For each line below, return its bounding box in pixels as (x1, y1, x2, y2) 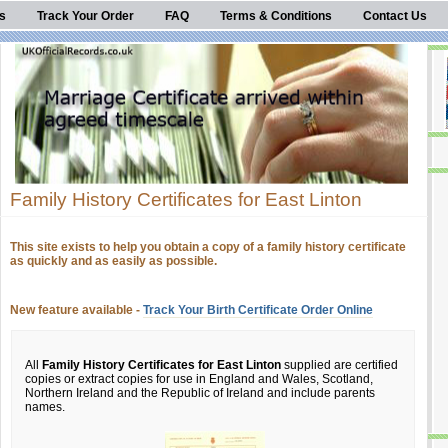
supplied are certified (281, 358, 398, 372)
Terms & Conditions (220, 9, 332, 23)
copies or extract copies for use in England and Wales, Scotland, (25, 372, 373, 386)
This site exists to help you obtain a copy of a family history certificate (10, 240, 406, 254)
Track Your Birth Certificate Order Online (143, 303, 373, 317)
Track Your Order (37, 9, 134, 23)
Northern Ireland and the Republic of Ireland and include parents (25, 386, 375, 400)
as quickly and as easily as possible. (10, 254, 217, 268)
